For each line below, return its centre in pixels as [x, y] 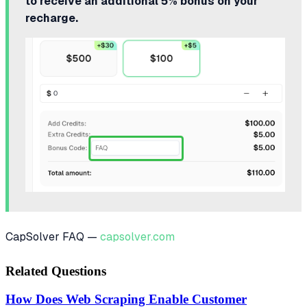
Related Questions [56, 271]
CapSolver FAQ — [53, 237]
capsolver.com [137, 237]
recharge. [52, 18]
